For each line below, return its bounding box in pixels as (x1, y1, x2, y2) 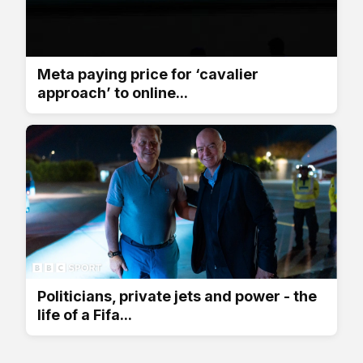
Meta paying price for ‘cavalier (37, 65, 258, 83)
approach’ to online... (37, 83, 188, 101)
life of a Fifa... (37, 305, 132, 323)
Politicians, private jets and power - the (37, 287, 317, 305)
